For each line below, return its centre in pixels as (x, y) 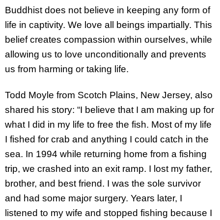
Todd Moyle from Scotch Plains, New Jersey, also (109, 95)
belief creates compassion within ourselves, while (109, 40)
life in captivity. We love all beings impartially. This (109, 25)
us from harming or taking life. (67, 69)
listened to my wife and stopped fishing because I (109, 213)
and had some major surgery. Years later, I (94, 198)
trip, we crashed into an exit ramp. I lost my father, (109, 168)
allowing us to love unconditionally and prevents (106, 54)
